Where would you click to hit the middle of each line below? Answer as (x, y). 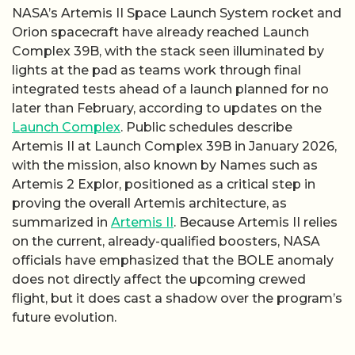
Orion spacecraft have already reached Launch (160, 32)
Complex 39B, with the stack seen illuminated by (168, 52)
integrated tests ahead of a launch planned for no (170, 90)
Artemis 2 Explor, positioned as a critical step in (164, 185)
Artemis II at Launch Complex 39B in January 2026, (174, 147)
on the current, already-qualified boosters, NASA (166, 242)
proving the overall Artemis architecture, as (149, 204)
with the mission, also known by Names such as (165, 166)
